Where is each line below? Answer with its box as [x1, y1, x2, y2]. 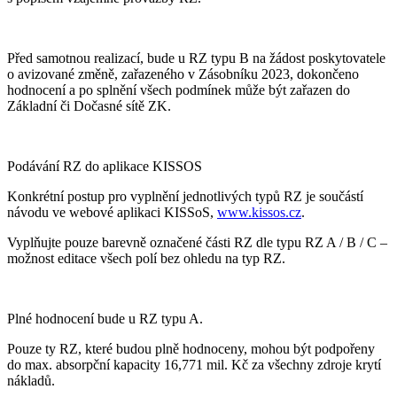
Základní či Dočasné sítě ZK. [7, 97, 171, 113]
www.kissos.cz [217, 204, 301, 220]
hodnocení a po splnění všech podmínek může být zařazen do [7, 82, 350, 97]
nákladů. [7, 372, 55, 388]
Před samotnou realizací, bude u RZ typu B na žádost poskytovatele [7, 50, 385, 66]
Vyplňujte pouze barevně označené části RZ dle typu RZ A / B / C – [7, 234, 387, 250]
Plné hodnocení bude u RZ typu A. [7, 310, 203, 326]
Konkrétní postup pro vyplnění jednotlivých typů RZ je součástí [7, 188, 363, 204]
